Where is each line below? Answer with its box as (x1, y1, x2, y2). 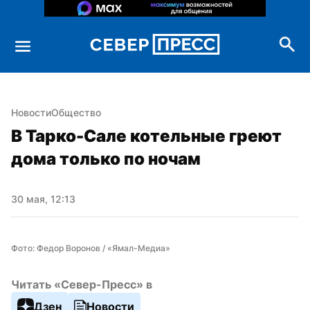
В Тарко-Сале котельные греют (11, 125, 282, 146)
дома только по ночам (11, 148, 201, 169)
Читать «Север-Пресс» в (11, 277, 152, 291)
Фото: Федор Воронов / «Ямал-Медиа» (11, 242, 170, 253)
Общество (51, 106, 101, 118)
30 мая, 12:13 (11, 192, 75, 205)
